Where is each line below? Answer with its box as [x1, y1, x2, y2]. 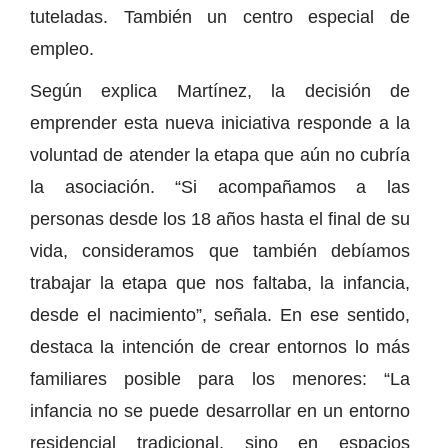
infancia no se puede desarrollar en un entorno [30, 400, 410, 421]
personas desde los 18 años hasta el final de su [30, 208, 410, 229]
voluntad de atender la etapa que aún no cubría [30, 144, 410, 165]
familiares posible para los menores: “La [30, 368, 410, 389]
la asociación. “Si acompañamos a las [30, 176, 410, 197]
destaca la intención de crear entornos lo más [30, 336, 410, 357]
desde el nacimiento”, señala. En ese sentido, [30, 304, 410, 325]
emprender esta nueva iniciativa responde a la [30, 112, 410, 133]
